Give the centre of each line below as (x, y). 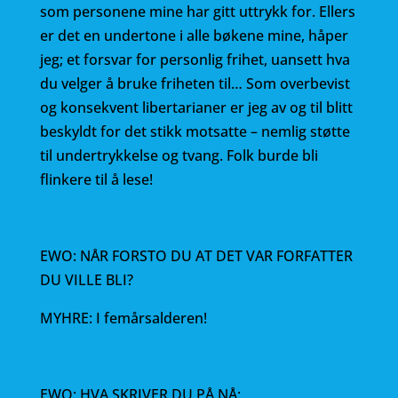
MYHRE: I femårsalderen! (123, 318)
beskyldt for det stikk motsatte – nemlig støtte (195, 131)
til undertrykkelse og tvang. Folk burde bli (179, 155)
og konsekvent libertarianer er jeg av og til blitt (196, 107)
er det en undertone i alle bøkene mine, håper (194, 36)
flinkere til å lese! (96, 179)
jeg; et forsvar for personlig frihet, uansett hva (195, 60)
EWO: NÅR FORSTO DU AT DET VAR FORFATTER (196, 256)
